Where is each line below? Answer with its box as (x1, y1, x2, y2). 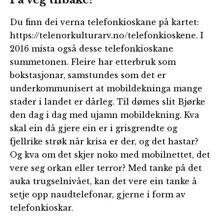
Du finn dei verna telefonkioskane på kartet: (10, 17, 199, 27)
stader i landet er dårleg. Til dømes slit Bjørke (10, 96, 205, 107)
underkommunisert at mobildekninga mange (10, 83, 202, 93)
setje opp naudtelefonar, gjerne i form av (10, 189, 186, 199)
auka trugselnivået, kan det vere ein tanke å (10, 176, 197, 186)
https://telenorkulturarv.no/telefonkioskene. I (10, 30, 203, 40)
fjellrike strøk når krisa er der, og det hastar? (10, 136, 198, 146)
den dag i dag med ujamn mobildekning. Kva (10, 110, 199, 120)
